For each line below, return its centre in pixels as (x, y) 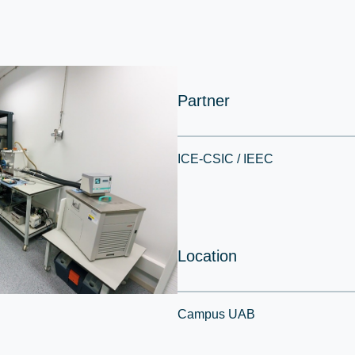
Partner (204, 101)
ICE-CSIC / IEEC (225, 159)
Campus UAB (216, 314)
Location (207, 256)
